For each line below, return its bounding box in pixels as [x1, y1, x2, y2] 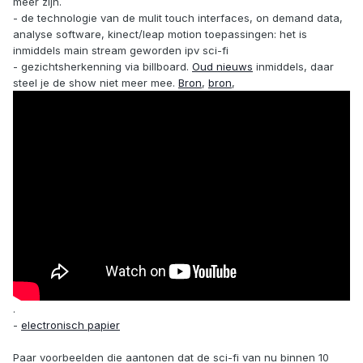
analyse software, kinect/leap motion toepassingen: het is [13, 28, 307, 41]
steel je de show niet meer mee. [13, 76, 178, 90]
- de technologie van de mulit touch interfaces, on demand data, [13, 11, 343, 25]
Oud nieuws [192, 60, 253, 74]
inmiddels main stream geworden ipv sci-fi [13, 44, 228, 58]
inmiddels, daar [253, 60, 334, 74]
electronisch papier [21, 318, 120, 332]
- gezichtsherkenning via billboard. [13, 60, 192, 74]
